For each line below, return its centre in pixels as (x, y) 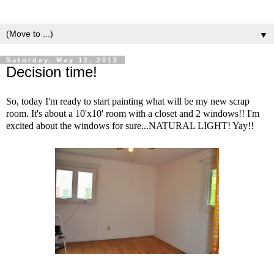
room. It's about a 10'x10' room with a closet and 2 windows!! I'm (133, 113)
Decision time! (52, 72)
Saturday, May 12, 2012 (62, 60)
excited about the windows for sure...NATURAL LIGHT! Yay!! (130, 125)
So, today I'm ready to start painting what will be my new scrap (128, 101)
